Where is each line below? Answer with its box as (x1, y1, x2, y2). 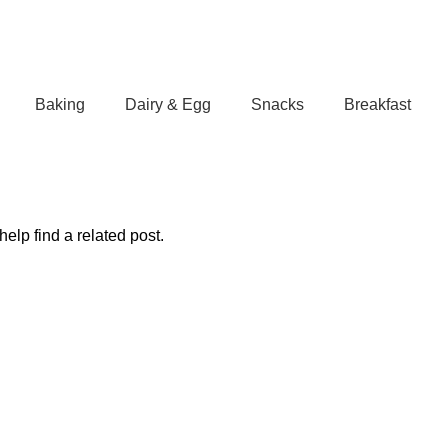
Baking (34, 95, 85, 113)
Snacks (250, 95, 304, 113)
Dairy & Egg (124, 95, 211, 113)
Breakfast (343, 95, 411, 113)
